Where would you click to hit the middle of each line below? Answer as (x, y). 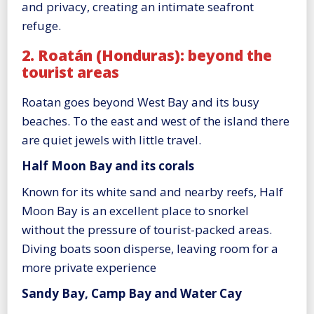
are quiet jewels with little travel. (111, 140)
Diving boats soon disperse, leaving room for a (150, 249)
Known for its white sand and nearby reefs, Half (152, 192)
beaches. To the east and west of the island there (156, 121)
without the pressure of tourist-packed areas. (147, 230)
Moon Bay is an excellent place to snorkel (135, 211)
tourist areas (70, 72)
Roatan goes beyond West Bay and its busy (141, 102)
